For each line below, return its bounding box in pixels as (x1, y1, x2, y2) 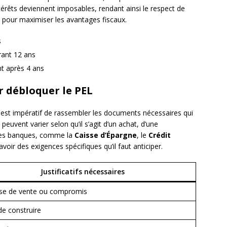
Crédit (148, 130, 171, 140)
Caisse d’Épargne (74, 130, 137, 140)
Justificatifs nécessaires (41, 167, 125, 177)
